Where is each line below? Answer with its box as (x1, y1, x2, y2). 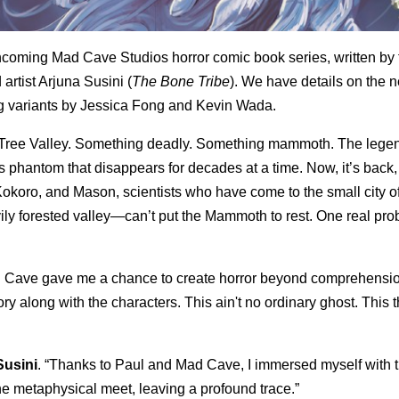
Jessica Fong (80, 97, 168, 113)
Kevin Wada (196, 97, 273, 113)
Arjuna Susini (38, 73, 124, 89)
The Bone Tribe (132, 73, 230, 89)
